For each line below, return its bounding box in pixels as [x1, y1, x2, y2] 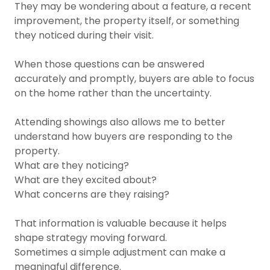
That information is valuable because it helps [14, 216, 227, 230]
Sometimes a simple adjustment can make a [14, 245, 225, 259]
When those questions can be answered [14, 57, 204, 71]
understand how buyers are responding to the [14, 130, 233, 143]
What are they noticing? [14, 159, 129, 172]
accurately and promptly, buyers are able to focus [14, 72, 254, 86]
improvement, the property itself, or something [14, 14, 239, 28]
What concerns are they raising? [14, 187, 169, 201]
